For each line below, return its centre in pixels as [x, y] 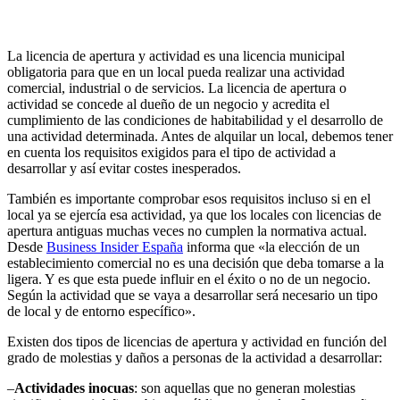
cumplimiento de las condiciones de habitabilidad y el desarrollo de [195, 120]
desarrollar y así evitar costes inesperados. [124, 168]
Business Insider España [115, 246]
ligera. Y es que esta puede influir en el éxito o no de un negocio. [189, 279]
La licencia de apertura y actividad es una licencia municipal [176, 55]
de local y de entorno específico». [101, 311]
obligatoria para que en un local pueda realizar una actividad [176, 71]
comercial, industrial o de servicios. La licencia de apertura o [177, 87]
